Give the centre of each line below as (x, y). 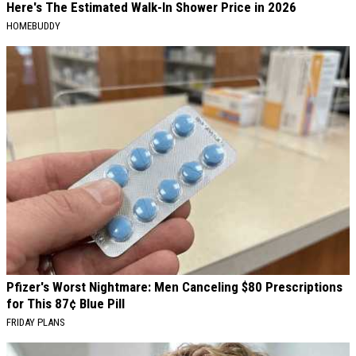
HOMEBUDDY (33, 25)
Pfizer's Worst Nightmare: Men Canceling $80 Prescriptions (174, 286)
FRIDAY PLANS (36, 322)
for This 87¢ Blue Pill (66, 303)
